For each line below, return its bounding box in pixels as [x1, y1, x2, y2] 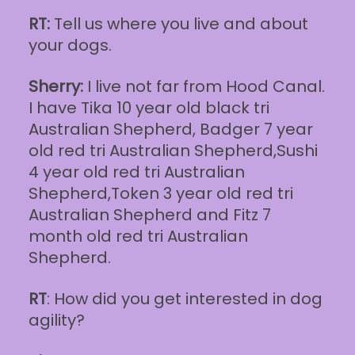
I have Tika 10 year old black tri [28, 97, 269, 119]
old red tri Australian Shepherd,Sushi [28, 139, 318, 162]
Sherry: [28, 75, 83, 97]
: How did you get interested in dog [46, 288, 323, 310]
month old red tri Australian [28, 225, 248, 247]
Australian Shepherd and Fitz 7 [28, 204, 271, 226]
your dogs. [28, 34, 112, 56]
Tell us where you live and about [49, 13, 308, 35]
